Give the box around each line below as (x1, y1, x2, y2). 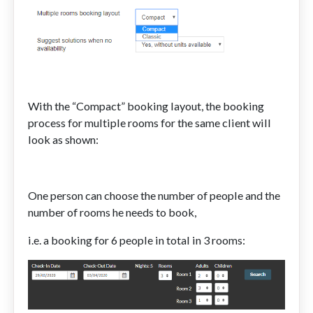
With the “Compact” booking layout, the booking (28, 99, 265, 112)
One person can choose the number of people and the (28, 188, 281, 202)
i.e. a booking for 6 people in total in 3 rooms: (28, 233, 246, 247)
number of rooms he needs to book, (28, 205, 199, 219)
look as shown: (28, 132, 99, 146)
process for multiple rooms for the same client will (28, 115, 272, 129)
